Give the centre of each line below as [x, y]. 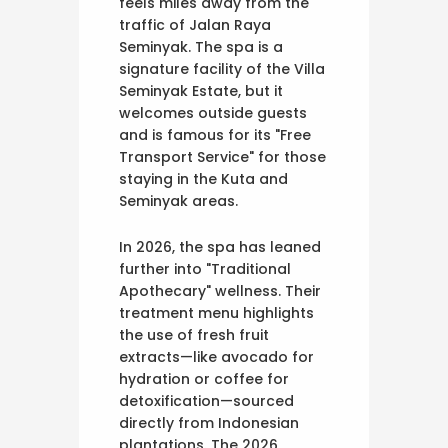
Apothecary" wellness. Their [220, 291]
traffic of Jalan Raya [195, 25]
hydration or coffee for [204, 379]
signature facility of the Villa [222, 69]
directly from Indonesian [209, 423]
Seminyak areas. [178, 201]
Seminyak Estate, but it [201, 91]
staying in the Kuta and [203, 179]
